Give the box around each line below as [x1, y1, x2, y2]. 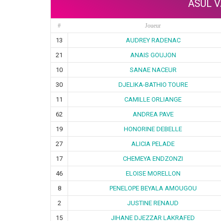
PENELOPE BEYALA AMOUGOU [109, 184, 197, 192]
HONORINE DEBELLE [124, 125, 182, 133]
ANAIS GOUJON [130, 51, 176, 59]
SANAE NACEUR [129, 66, 177, 74]
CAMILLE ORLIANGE [124, 95, 182, 103]
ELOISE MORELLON [125, 169, 181, 177]
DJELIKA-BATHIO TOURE [118, 80, 188, 88]
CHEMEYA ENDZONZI [123, 154, 183, 162]
